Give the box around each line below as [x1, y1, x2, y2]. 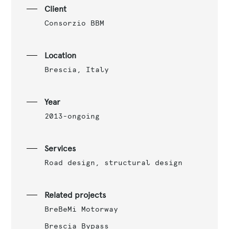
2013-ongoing [44, 111, 100, 121]
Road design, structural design [44, 157, 182, 167]
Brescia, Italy [44, 64, 109, 74]
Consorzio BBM [44, 18, 104, 28]
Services [44, 143, 76, 153]
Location [44, 50, 76, 60]
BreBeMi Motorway [44, 204, 118, 214]
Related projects [44, 190, 106, 200]
